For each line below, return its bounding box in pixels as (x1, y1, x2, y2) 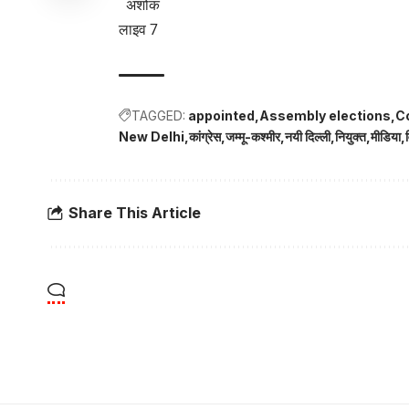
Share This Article (68, 204, 201, 223)
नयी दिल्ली (285, 128, 330, 144)
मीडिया (371, 128, 401, 144)
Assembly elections (259, 107, 391, 123)
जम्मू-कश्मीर (225, 128, 280, 144)
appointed (188, 107, 255, 123)
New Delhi (119, 128, 184, 144)
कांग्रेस (189, 128, 221, 144)
